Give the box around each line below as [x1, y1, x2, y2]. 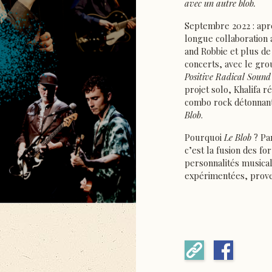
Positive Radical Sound [185, 70, 271, 83]
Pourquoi [185, 131, 224, 144]
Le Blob [224, 131, 251, 144]
